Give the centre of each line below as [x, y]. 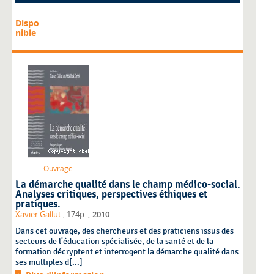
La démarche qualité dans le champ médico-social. [128, 185]
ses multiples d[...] [49, 262]
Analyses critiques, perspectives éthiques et [111, 195]
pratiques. [38, 205]
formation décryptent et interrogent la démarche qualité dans [127, 252]
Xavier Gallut [39, 215]
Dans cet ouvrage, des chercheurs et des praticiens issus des [124, 231]
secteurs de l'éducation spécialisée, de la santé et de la [114, 242]
